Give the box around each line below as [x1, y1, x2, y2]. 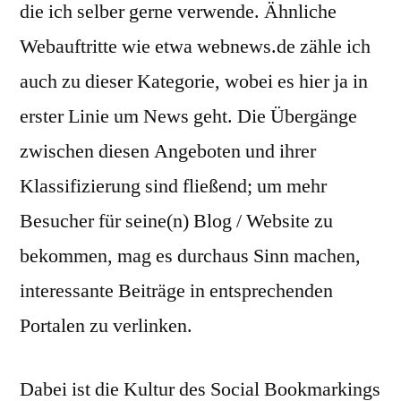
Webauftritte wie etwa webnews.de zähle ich [20, 34, 371, 59]
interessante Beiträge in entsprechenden [20, 278, 333, 303]
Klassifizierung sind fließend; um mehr [20, 174, 327, 199]
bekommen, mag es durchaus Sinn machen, [20, 243, 361, 269]
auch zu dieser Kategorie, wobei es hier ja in [20, 69, 368, 94]
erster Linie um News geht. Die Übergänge [20, 104, 357, 129]
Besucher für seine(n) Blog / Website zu [20, 209, 333, 234]
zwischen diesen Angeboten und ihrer [20, 139, 316, 164]
